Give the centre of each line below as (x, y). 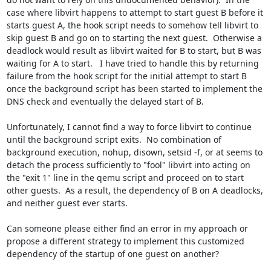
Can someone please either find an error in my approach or (127, 228)
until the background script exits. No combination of (114, 139)
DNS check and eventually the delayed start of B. (105, 101)
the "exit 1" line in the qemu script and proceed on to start (125, 178)
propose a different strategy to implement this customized (125, 241)
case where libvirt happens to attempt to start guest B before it (135, 12)
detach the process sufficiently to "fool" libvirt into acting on (128, 165)
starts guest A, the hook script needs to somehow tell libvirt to (132, 25)
